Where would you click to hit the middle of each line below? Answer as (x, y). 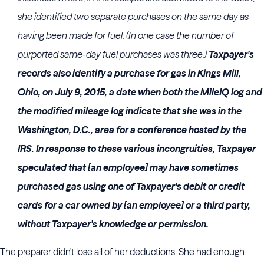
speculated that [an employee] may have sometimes (128, 167)
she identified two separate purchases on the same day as (133, 16)
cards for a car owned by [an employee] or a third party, (134, 205)
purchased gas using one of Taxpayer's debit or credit (131, 186)
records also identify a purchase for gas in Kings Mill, (129, 73)
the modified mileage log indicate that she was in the (130, 111)
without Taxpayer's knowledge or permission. (113, 224)
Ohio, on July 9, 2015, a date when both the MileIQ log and (140, 92)
